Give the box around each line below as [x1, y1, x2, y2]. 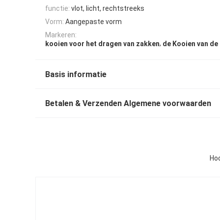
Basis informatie [45, 70, 107, 80]
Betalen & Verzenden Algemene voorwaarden [45, 99, 211, 109]
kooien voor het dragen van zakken [45, 40, 160, 48]
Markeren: [45, 31, 77, 39]
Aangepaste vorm [65, 18, 122, 26]
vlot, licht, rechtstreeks [71, 4, 144, 12]
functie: [45, 4, 70, 12]
